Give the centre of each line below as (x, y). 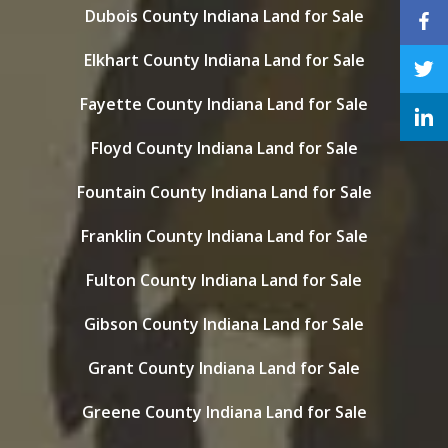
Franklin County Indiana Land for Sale (224, 236)
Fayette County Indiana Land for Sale (224, 104)
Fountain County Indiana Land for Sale (224, 192)
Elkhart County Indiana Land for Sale (224, 60)
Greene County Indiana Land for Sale (224, 412)
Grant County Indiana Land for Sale (224, 368)
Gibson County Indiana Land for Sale (224, 324)
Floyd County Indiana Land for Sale (224, 148)
